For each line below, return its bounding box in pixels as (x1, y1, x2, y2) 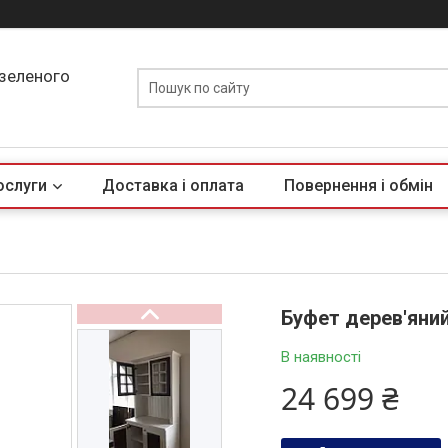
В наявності (281, 348, 362, 366)
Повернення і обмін (284, 176, 433, 195)
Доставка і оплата (102, 176, 244, 195)
